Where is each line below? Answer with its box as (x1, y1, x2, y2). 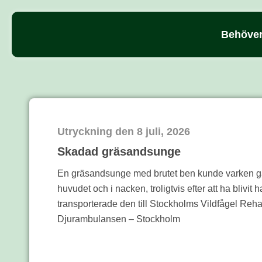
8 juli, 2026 (137, 126, 190, 137)
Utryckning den (57, 126, 134, 137)
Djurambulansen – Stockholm (57, 214, 180, 224)
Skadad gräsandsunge (57, 145, 181, 158)
